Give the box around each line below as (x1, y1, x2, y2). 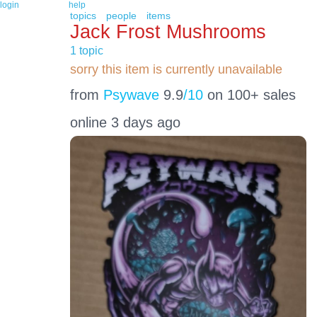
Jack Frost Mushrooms (69, 20, 266, 42)
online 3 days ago (69, 115, 180, 131)
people (105, 10, 137, 21)
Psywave (103, 86, 159, 103)
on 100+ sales (202, 86, 296, 103)
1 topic (69, 44, 103, 57)
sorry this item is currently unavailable (69, 62, 282, 77)
